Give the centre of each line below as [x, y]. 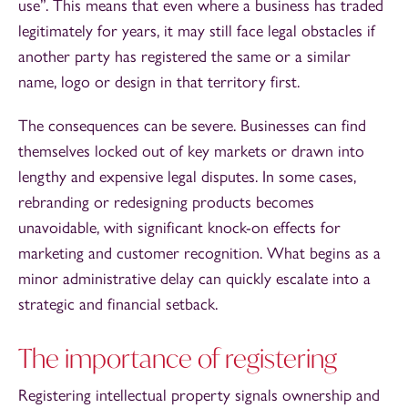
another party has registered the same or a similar [184, 56]
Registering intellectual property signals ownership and [199, 395]
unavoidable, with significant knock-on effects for [179, 227]
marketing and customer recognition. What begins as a [199, 253]
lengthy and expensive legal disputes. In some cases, [187, 176]
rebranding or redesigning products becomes [166, 202]
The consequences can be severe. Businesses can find [192, 125]
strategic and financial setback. [118, 304]
